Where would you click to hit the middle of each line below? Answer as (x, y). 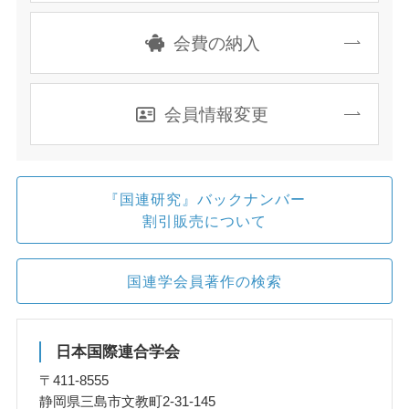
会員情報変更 (217, 115)
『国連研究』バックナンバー (204, 199)
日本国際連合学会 (118, 352)
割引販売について (204, 220)
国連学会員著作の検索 (204, 281)
